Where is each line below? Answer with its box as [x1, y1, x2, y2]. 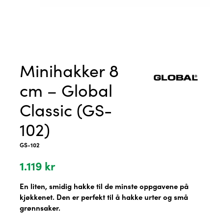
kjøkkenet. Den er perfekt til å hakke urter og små [20, 191, 188, 202]
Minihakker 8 [20, 58, 119, 82]
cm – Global [20, 78, 112, 101]
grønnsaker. [20, 202, 60, 213]
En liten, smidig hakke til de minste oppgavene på [20, 180, 189, 191]
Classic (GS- [20, 98, 112, 121]
